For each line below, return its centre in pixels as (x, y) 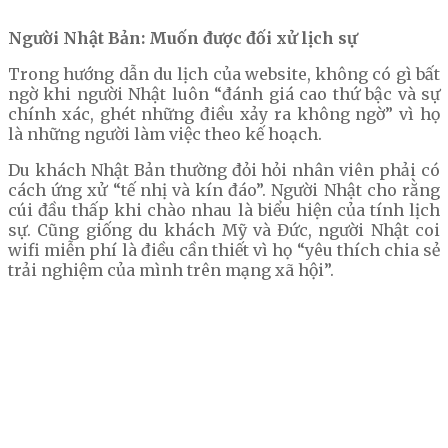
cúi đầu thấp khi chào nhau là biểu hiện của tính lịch (224, 210)
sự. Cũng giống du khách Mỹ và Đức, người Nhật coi (224, 230)
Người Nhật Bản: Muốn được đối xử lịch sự (182, 38)
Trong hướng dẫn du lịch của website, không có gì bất (224, 74)
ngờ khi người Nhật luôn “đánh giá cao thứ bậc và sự (224, 94)
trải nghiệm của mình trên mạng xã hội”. (171, 270)
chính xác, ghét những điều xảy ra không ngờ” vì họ (224, 114)
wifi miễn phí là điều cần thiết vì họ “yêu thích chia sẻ (224, 250)
